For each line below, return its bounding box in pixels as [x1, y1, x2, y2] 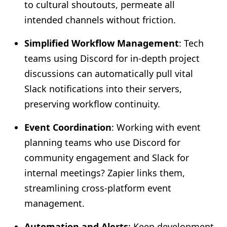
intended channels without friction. [24, 14, 176, 26]
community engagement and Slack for [24, 152, 189, 164]
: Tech [179, 37, 204, 49]
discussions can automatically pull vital [24, 67, 193, 80]
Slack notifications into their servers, [24, 83, 182, 95]
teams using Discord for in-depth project [24, 52, 200, 64]
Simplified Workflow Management [24, 37, 179, 49]
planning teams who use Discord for [24, 136, 180, 148]
